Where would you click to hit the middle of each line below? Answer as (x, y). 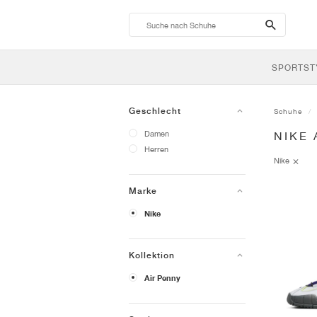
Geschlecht (155, 111)
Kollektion (152, 255)
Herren (156, 149)
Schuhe (288, 111)
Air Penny (162, 278)
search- (288, 24)
